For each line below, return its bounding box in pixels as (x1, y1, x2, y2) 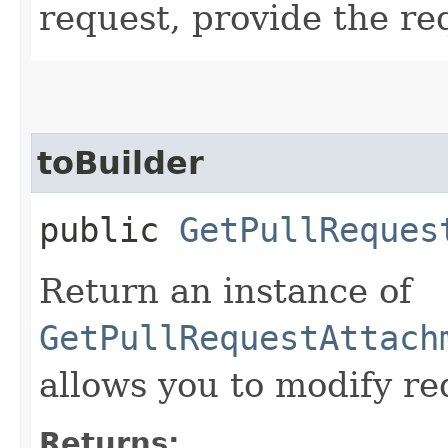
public (39, 209, 179, 250)
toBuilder (37, 144, 204, 181)
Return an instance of (39, 270, 412, 311)
